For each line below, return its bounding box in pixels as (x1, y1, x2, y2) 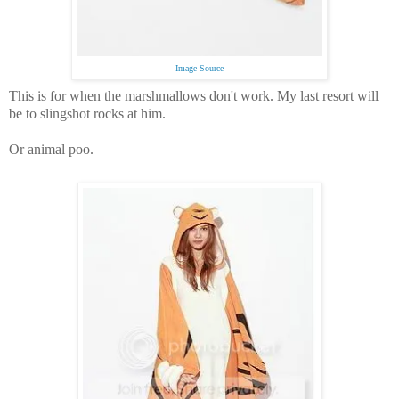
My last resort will (277, 88, 379, 104)
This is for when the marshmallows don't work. (9, 88, 277, 104)
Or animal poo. (9, 142, 97, 158)
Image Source (175, 63, 224, 74)
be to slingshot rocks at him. (9, 106, 169, 122)
